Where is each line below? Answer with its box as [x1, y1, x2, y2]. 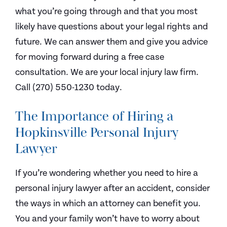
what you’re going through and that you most [15, 6, 198, 17]
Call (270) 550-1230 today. [15, 82, 122, 93]
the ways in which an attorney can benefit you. [15, 198, 201, 209]
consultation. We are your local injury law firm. [15, 67, 199, 78]
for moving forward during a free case [15, 52, 164, 62]
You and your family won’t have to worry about [15, 213, 200, 224]
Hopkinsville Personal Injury [15, 125, 179, 139]
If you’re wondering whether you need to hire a [15, 168, 198, 178]
